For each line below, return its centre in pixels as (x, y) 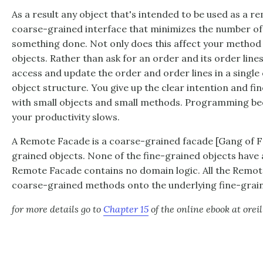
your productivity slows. (66, 117)
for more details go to (58, 209)
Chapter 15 (126, 209)
